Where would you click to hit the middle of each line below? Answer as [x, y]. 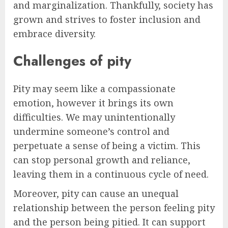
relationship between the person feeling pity [114, 207]
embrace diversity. [54, 33]
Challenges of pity [72, 61]
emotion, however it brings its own [93, 103]
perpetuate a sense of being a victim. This [107, 145]
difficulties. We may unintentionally [94, 117]
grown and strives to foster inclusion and [107, 19]
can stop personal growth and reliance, [102, 160]
